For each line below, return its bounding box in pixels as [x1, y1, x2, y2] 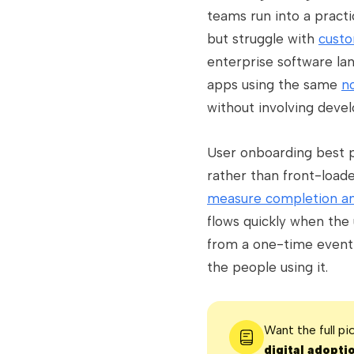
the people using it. [207, 259, 328, 275]
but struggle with [207, 31, 318, 47]
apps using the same [207, 77, 341, 92]
